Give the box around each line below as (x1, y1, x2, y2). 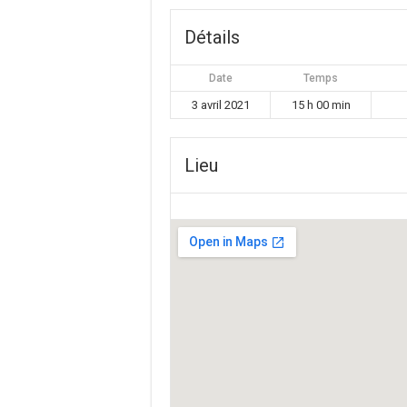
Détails (184, 25, 240, 48)
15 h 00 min (291, 97, 351, 112)
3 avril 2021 (191, 97, 250, 112)
